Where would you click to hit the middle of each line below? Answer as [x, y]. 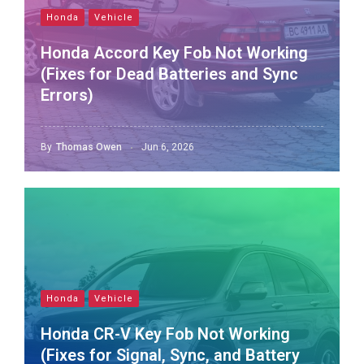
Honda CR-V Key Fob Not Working [165, 334]
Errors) [67, 95]
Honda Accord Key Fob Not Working [174, 53]
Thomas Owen [89, 147]
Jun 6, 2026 [168, 147]
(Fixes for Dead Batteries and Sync [169, 74]
